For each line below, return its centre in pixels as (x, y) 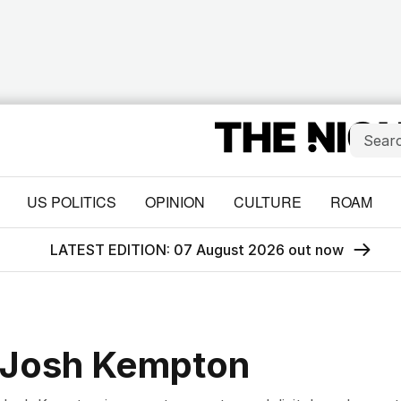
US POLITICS (71, 202)
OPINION (175, 202)
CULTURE (267, 202)
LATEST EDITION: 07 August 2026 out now (196, 250)
